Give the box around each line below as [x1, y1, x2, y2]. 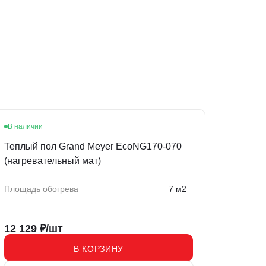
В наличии [8, 122, 43, 131]
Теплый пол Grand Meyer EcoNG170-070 [4, 141, 182, 152]
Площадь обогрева [4, 184, 78, 194]
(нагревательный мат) [4, 156, 101, 166]
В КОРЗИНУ [73, 243, 124, 254]
